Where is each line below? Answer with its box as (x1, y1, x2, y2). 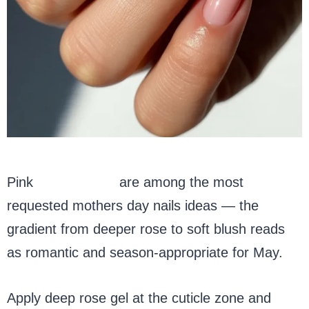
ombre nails (37, 174, 115, 190)
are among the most (115, 174, 243, 190)
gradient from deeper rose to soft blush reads (7, 221, 285, 237)
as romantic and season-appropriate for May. (7, 244, 283, 260)
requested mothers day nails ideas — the (7, 197, 259, 213)
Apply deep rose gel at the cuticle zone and (7, 290, 271, 306)
